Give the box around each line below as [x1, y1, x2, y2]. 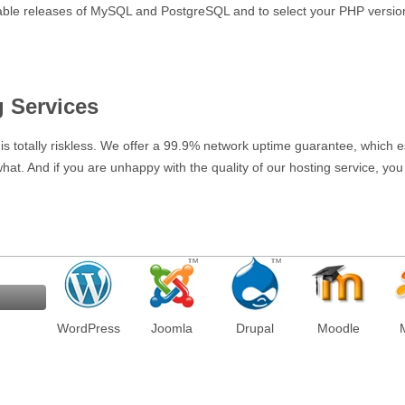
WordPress [56, 321, 120, 336]
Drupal [236, 321, 274, 336]
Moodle [316, 321, 360, 336]
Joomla [151, 321, 193, 336]
